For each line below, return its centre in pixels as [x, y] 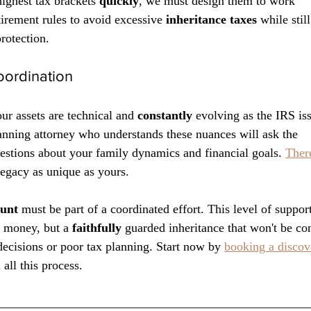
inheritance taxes [211, 20]
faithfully [97, 228]
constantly [165, 116]
